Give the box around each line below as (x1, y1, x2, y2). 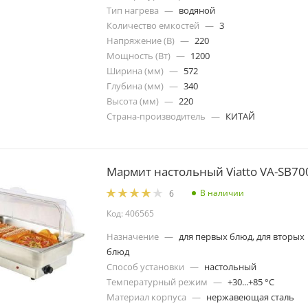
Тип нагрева (107, 3, 159, 16)
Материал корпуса (107, 291, 186, 304)
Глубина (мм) (107, 79, 164, 92)
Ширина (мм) (107, 64, 164, 77)
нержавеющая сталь (206, 291, 294, 304)
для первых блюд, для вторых (179, 230, 305, 243)
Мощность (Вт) (107, 49, 170, 62)
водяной (179, 3, 215, 16)
